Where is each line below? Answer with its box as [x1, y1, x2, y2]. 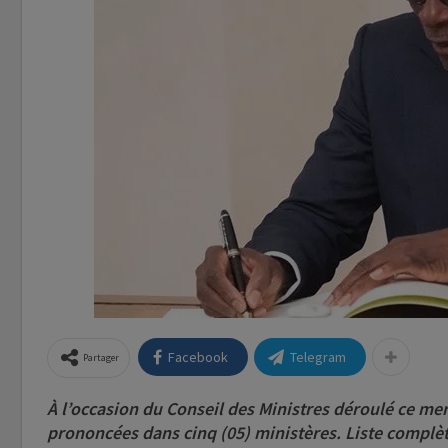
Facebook [168, 348, 228, 367]
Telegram [290, 348, 346, 367]
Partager [83, 351, 119, 365]
